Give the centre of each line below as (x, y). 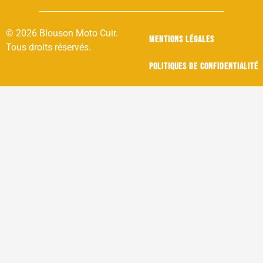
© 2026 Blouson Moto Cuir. (62, 33)
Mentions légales (182, 40)
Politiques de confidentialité (204, 67)
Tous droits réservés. (48, 48)
